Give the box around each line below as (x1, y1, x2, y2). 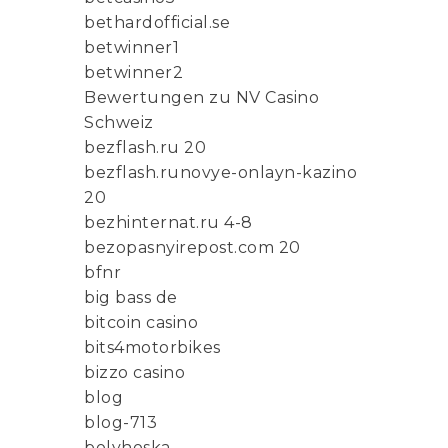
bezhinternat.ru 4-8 (84, 213, 253, 233)
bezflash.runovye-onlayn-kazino (84, 163, 357, 183)
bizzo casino (84, 363, 185, 383)
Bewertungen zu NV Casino (84, 88, 319, 108)
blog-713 (84, 413, 157, 433)
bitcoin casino (84, 313, 198, 333)
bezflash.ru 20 (84, 138, 206, 158)
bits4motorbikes (84, 338, 221, 358)
